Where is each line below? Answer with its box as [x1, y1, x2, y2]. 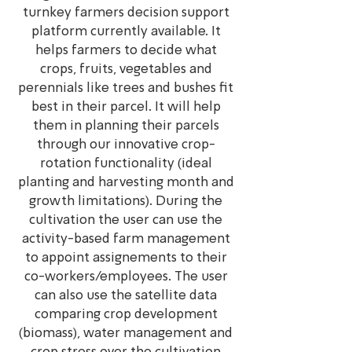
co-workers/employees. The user [24, 270, 228, 284]
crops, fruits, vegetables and [39, 63, 212, 76]
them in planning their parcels [32, 119, 219, 133]
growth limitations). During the [29, 195, 222, 208]
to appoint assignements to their [24, 251, 227, 265]
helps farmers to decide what [35, 44, 217, 57]
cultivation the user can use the [29, 214, 222, 227]
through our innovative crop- [36, 138, 215, 152]
